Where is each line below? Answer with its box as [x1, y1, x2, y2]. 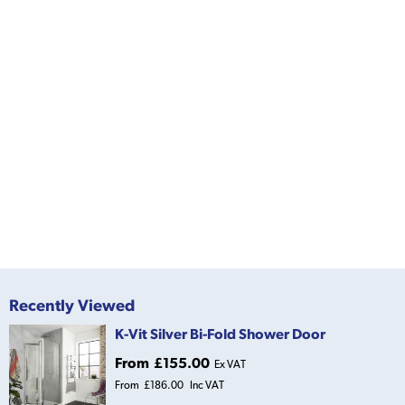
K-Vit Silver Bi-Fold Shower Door [115, 325, 325, 343]
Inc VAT [190, 379, 224, 392]
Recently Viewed [9, 296, 135, 316]
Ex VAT [214, 358, 246, 372]
